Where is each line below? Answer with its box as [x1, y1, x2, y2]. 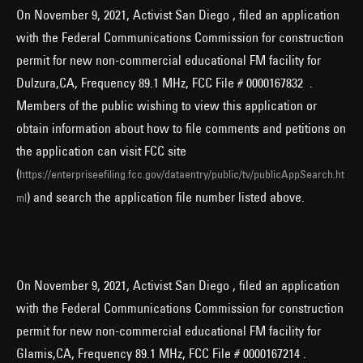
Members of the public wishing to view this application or [16, 97, 317, 114]
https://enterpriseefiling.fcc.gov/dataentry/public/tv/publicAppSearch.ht [19, 167, 344, 182]
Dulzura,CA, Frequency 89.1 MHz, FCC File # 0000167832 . [16, 75, 313, 92]
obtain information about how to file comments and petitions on [16, 120, 346, 137]
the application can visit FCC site [16, 143, 186, 160]
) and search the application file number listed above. [27, 189, 305, 206]
